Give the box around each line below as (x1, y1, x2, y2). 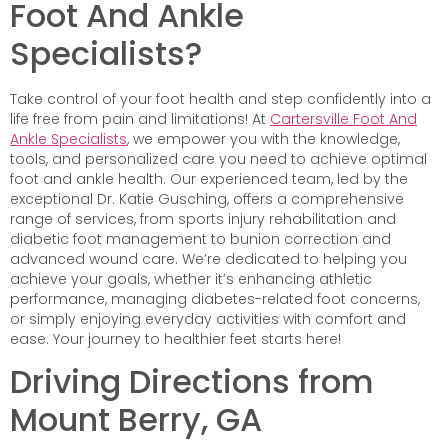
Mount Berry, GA (10, 397, 262, 443)
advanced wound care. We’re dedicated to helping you (10, 248, 407, 269)
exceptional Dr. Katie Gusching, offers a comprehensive (10, 188, 404, 209)
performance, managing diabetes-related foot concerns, (10, 288, 420, 309)
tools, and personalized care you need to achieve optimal (10, 148, 427, 169)
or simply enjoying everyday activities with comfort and (10, 308, 406, 329)
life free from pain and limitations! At (10, 108, 270, 129)
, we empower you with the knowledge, (127, 128, 400, 149)
